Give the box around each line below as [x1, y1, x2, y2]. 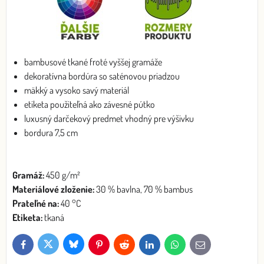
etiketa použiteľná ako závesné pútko [24, 98, 155, 110]
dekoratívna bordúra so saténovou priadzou [24, 70, 180, 82]
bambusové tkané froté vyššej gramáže [24, 55, 162, 68]
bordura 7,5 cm [24, 126, 78, 138]
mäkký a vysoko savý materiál [24, 84, 129, 96]
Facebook [22, 242, 49, 252]
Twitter [47, 242, 68, 252]
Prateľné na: [12, 197, 59, 209]
